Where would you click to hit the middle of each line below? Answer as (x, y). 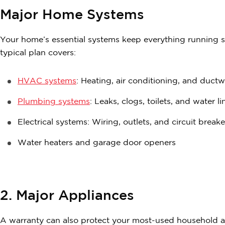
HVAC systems (47, 81)
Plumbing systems (54, 102)
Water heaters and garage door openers (97, 143)
